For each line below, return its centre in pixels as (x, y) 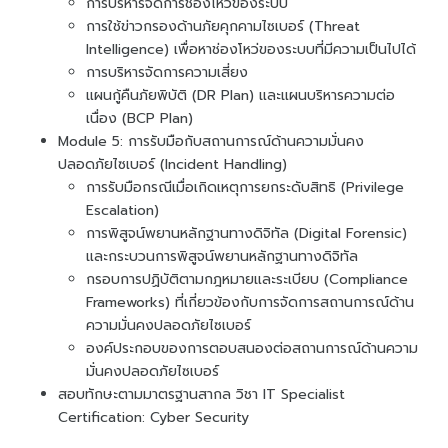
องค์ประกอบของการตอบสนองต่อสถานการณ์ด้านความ (252, 348)
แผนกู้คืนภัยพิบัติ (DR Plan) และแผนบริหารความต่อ (240, 95)
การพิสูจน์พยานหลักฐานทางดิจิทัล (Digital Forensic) (246, 233)
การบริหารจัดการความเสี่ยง (167, 72)
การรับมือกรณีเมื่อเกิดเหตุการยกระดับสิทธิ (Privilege (245, 187)
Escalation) (122, 210)
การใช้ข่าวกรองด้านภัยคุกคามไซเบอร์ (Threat (223, 26)
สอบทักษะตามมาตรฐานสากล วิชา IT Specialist (201, 394)
